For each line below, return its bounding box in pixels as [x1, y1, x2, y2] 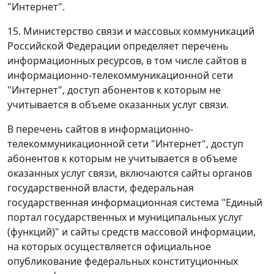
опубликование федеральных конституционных [7, 254, 238, 268]
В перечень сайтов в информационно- [7, 122, 193, 136]
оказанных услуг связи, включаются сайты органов [7, 166, 252, 180]
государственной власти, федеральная [7, 181, 194, 195]
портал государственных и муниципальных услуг [7, 210, 243, 224]
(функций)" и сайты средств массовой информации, [7, 225, 256, 239]
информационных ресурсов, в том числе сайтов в [7, 54, 246, 68]
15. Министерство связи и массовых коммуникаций [7, 24, 254, 39]
